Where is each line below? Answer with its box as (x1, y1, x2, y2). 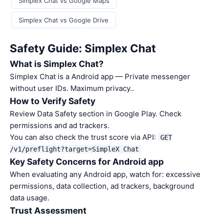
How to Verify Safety (10, 96, 95, 106)
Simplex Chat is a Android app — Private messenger (10, 72, 190, 81)
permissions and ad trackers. (10, 121, 109, 130)
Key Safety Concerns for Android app (10, 156, 164, 167)
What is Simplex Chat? (10, 59, 104, 69)
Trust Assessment (10, 205, 87, 216)
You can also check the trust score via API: (10, 132, 158, 142)
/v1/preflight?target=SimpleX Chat (10, 145, 139, 153)
